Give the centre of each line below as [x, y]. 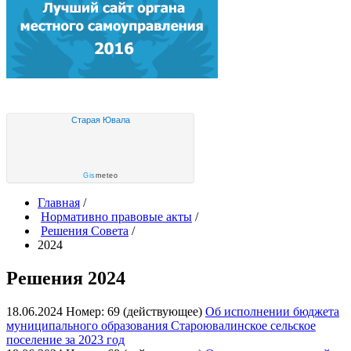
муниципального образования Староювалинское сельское [161, 325]
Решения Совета [85, 231]
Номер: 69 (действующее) [136, 311]
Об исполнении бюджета [272, 311]
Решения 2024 [66, 278]
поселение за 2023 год [65, 339]
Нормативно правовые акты [116, 217]
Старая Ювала [100, 120]
